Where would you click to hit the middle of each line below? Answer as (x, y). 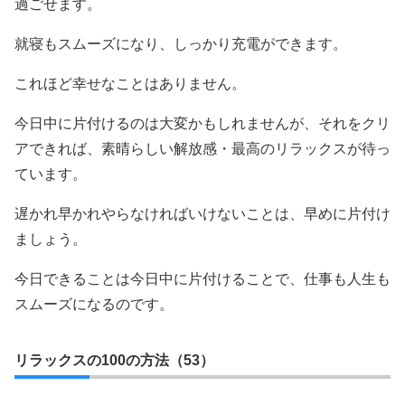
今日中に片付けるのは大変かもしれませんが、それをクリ (202, 123)
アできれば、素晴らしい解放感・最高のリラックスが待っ (202, 148)
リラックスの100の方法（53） (114, 360)
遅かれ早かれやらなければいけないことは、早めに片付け (202, 213)
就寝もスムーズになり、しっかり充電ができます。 (181, 43)
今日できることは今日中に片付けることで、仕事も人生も (202, 278)
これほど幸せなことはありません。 (130, 83)
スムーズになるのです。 (94, 304)
